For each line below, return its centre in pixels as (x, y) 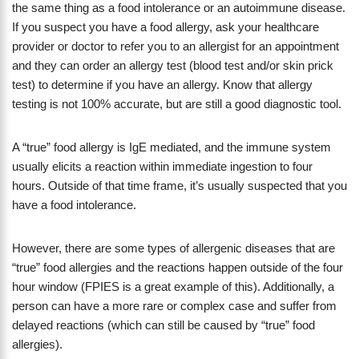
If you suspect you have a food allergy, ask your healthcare (165, 27)
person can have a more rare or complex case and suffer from (174, 306)
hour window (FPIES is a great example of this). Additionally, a (173, 287)
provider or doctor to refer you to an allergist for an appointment (175, 46)
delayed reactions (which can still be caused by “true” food (163, 325)
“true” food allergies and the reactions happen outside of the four (177, 268)
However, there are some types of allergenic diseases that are (173, 248)
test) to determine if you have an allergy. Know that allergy (162, 85)
